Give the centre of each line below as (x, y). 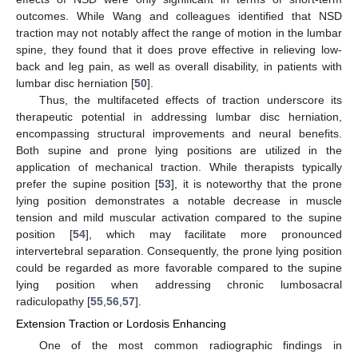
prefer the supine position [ (88, 183)
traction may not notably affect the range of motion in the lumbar (179, 32)
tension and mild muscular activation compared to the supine (179, 217)
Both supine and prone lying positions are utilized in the (179, 150)
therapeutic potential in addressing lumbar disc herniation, (179, 116)
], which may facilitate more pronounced (214, 234)
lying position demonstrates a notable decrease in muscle (179, 200)
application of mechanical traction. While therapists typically (179, 167)
